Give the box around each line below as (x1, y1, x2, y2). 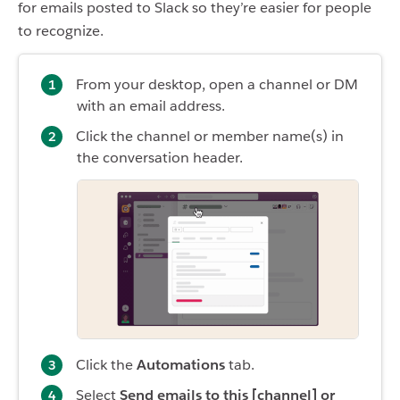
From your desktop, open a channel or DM (76, 75, 358, 95)
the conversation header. (77, 148, 243, 168)
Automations (137, 354, 225, 374)
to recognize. (18, 21, 104, 41)
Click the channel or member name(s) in (76, 127, 344, 146)
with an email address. (77, 96, 225, 116)
